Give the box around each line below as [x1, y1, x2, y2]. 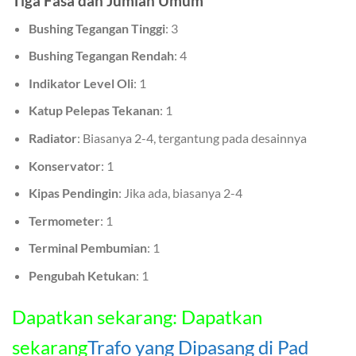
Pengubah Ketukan [28, 267, 136, 283]
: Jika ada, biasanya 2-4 [118, 185, 242, 201]
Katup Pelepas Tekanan [28, 103, 160, 118]
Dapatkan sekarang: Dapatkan [12, 304, 262, 328]
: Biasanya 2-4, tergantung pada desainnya [76, 130, 307, 145]
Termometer [28, 212, 100, 228]
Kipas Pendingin [28, 185, 118, 201]
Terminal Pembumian [28, 240, 147, 256]
